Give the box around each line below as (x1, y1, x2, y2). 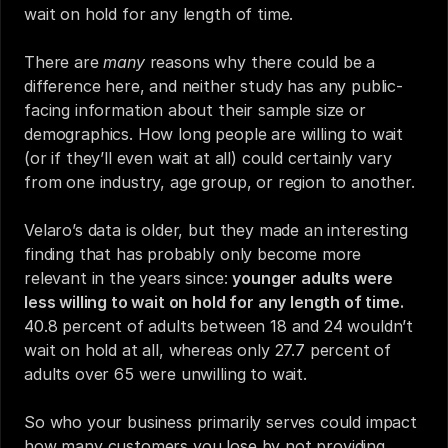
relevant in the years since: (24, 268, 233, 288)
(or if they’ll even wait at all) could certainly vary (24, 148, 392, 168)
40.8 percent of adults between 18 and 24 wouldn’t (24, 316, 414, 336)
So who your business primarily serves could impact (24, 412, 417, 432)
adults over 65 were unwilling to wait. (24, 364, 307, 384)
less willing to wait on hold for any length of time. (24, 292, 404, 312)
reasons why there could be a (144, 52, 376, 72)
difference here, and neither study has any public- (24, 76, 403, 96)
